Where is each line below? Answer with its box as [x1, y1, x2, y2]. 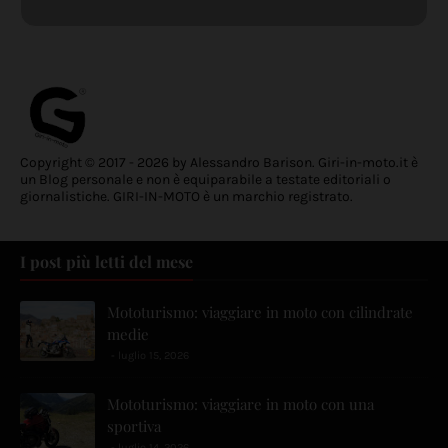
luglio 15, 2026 [118, 349, 189, 363]
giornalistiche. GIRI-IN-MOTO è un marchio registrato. [20, 188, 353, 206]
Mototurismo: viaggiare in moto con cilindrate [107, 302, 413, 323]
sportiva [107, 416, 161, 437]
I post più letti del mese [20, 251, 193, 273]
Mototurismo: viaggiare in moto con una [107, 394, 374, 415]
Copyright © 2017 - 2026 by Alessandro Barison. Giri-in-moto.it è [20, 154, 418, 172]
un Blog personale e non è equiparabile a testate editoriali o [20, 171, 391, 189]
